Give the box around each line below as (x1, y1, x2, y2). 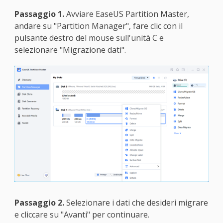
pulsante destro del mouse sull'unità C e (14, 32, 164, 43)
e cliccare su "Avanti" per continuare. (14, 209, 149, 220)
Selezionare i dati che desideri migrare (64, 197, 208, 208)
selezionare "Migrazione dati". (14, 44, 126, 55)
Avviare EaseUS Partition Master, (64, 8, 189, 19)
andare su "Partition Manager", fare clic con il (14, 20, 183, 31)
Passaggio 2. (14, 197, 64, 208)
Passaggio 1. (14, 8, 64, 19)
